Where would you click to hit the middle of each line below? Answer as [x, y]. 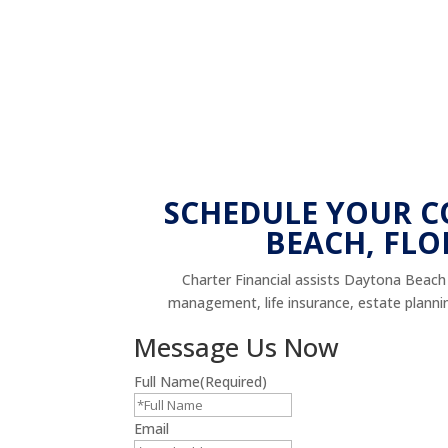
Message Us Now [237, 346]
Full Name [167, 381]
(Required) [234, 381]
